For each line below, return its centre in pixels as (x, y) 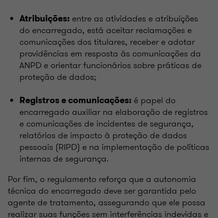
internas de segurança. (65, 158)
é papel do (154, 100)
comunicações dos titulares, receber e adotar (107, 42)
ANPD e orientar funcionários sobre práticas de (110, 65)
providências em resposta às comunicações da (110, 53)
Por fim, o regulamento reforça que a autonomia (102, 179)
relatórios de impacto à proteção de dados (103, 135)
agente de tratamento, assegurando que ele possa (107, 202)
